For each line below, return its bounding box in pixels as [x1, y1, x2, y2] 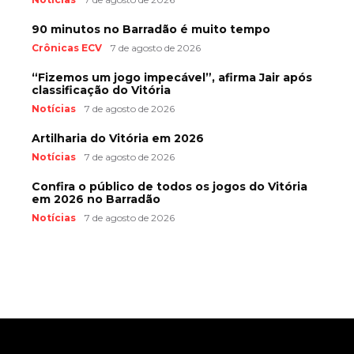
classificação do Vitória [32, 82, 171, 97]
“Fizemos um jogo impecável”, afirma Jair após [32, 70, 312, 85]
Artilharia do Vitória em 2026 [32, 130, 204, 145]
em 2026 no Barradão [32, 191, 160, 206]
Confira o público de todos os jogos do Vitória [32, 179, 307, 194]
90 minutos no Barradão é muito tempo [32, 21, 270, 36]
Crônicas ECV [32, 41, 102, 54]
